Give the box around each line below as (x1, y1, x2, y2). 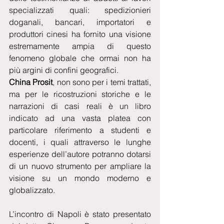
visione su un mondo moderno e (9, 172, 151, 183)
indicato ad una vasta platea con (9, 112, 151, 123)
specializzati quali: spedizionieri (9, 4, 151, 15)
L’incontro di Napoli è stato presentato (9, 208, 151, 219)
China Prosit (9, 76, 53, 87)
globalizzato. (9, 184, 55, 195)
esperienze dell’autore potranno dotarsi (9, 148, 151, 159)
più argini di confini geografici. (9, 64, 118, 75)
